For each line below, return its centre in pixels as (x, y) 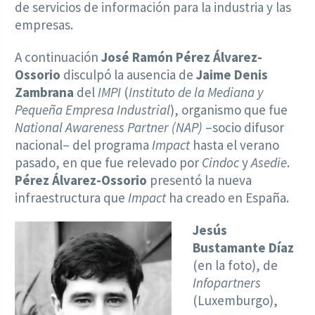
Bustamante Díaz (244, 248)
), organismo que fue (229, 110)
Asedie (269, 163)
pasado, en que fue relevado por (108, 163)
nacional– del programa (83, 145)
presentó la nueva (199, 180)
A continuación (58, 57)
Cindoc (220, 163)
